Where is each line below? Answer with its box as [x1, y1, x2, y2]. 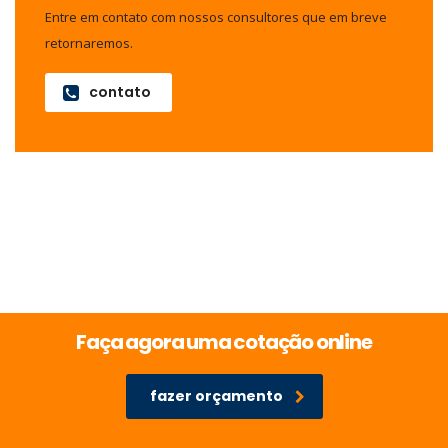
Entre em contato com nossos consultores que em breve [45, 8, 387, 26]
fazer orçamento [149, 386, 283, 406]
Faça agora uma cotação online [76, 328, 372, 356]
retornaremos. [45, 34, 133, 52]
